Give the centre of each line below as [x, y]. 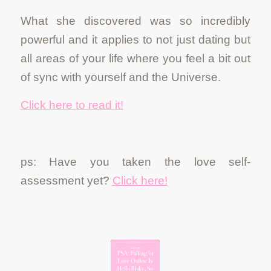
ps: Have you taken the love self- [135, 162]
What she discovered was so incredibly [135, 21]
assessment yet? [66, 180]
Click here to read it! [72, 105]
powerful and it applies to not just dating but [135, 39]
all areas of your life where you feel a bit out [135, 58]
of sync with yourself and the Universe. [122, 77]
